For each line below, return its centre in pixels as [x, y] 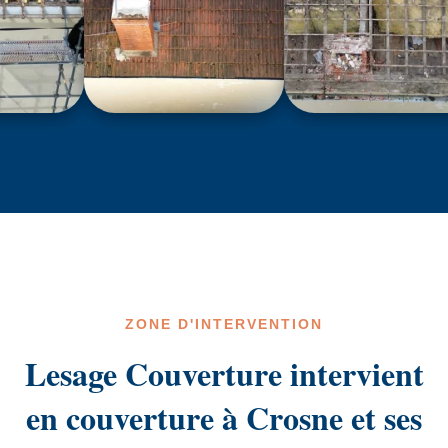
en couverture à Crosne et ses [224, 417]
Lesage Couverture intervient [224, 373]
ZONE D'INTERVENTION [224, 324]
